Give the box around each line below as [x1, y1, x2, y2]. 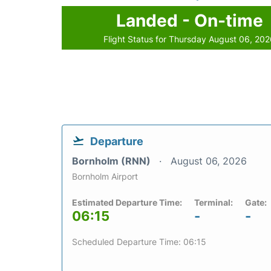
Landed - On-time [116, 10, 263, 31]
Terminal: [194, 197, 233, 207]
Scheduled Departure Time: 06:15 [72, 236, 206, 247]
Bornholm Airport [72, 171, 138, 181]
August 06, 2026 [171, 154, 247, 167]
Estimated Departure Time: [72, 197, 182, 207]
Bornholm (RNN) [72, 154, 153, 167]
